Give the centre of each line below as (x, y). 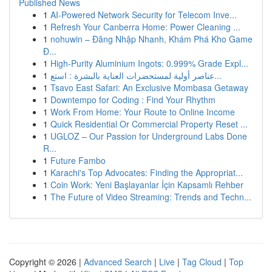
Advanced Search (118, 262)
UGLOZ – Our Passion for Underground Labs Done (149, 136)
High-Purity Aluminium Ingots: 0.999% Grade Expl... (149, 63)
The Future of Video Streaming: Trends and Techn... (151, 197)
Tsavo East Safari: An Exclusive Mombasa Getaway (149, 87)
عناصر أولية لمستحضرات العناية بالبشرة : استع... (218, 75)
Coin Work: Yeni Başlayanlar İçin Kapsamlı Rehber (147, 185)
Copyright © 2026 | (46, 262)
